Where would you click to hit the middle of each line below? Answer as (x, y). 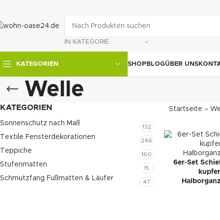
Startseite (185, 109)
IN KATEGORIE (87, 42)
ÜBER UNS (182, 64)
